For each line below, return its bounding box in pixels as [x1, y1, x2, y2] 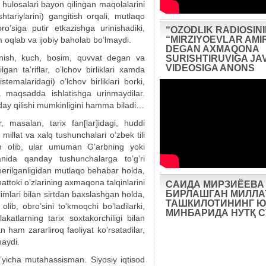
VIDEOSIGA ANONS [166, 63, 255, 73]
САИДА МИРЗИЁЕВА [166, 179, 264, 189]
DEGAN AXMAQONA [166, 44, 259, 54]
